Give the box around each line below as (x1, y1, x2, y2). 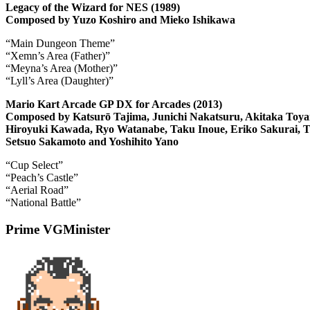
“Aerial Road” (6, 183, 69, 196)
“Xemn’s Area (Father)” (6, 49, 110, 62)
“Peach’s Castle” (6, 171, 78, 183)
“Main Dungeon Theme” (6, 37, 115, 49)
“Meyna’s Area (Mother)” (6, 62, 118, 74)
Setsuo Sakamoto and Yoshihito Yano (6, 135, 179, 147)
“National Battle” (6, 196, 81, 208)
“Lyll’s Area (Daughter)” (6, 74, 113, 86)
